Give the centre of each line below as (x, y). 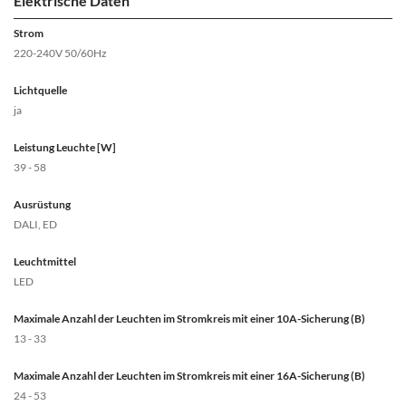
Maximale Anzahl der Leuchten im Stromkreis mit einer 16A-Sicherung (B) (189, 376)
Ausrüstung (42, 205)
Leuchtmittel (45, 262)
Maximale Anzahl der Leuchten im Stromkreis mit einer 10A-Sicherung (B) (189, 319)
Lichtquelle (40, 91)
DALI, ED (35, 225)
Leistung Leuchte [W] (65, 148)
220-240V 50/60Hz (60, 53)
